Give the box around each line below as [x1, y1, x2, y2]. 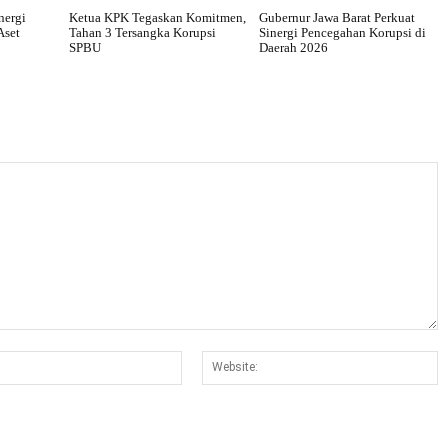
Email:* [180, 351, 226, 369]
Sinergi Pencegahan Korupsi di [258, 24, 426, 40]
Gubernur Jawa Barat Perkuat [258, 9, 415, 25]
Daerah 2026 [258, 39, 328, 55]
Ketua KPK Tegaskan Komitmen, [69, 9, 246, 25]
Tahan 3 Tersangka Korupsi [69, 24, 216, 40]
